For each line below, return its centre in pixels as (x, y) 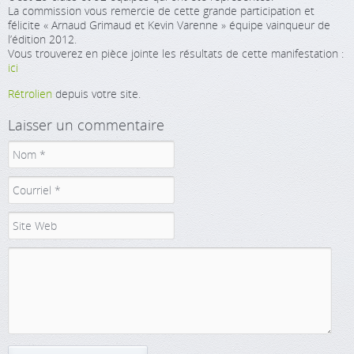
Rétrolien (30, 94)
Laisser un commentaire (86, 125)
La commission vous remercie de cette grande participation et (161, 11)
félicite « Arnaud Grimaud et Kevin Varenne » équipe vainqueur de (169, 25)
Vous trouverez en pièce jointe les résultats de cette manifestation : (176, 53)
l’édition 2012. (42, 39)
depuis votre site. (96, 94)
